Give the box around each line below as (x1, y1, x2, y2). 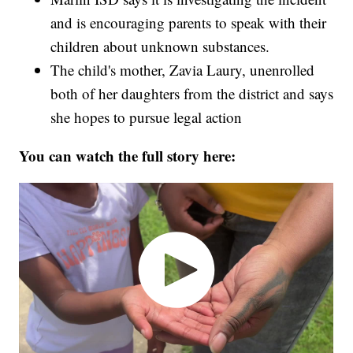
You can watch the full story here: (19, 145, 236, 167)
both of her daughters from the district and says (50, 84, 334, 104)
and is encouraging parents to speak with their (50, 13, 327, 33)
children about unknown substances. (50, 36, 270, 57)
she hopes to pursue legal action (50, 107, 243, 128)
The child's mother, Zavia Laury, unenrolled (50, 60, 315, 80)
